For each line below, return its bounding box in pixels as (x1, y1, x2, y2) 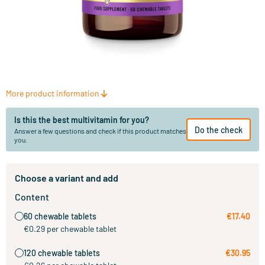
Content (15, 191, 49, 202)
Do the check (195, 124, 243, 135)
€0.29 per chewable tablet (24, 224, 117, 234)
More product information (6, 88, 99, 98)
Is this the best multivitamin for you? (14, 115, 149, 125)
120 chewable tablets (24, 248, 100, 258)
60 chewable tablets (24, 211, 96, 221)
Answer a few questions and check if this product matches (14, 127, 186, 135)
